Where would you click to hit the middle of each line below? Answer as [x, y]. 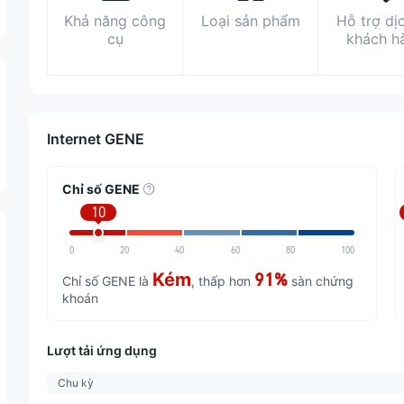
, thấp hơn [223, 281]
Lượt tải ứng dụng [102, 350]
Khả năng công [115, 21]
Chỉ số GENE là [107, 281]
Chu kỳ [76, 383]
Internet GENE [96, 139]
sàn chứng [321, 281]
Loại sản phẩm [250, 21]
